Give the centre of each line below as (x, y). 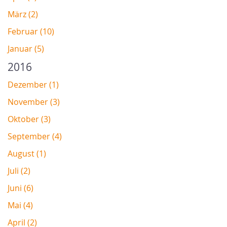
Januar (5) (26, 49)
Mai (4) (20, 205)
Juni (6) (21, 188)
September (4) (35, 137)
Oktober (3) (29, 119)
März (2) (23, 14)
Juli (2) (19, 171)
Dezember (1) (33, 85)
